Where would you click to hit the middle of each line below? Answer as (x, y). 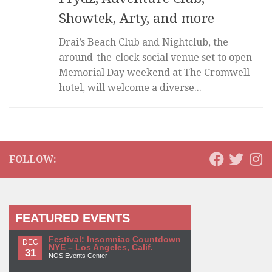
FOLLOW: (33, 160)
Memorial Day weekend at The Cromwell (154, 73)
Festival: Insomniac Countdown (115, 240)
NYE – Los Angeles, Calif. (101, 248)
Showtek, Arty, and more (137, 19)
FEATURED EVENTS (73, 218)
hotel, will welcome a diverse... (130, 88)
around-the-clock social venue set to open (155, 58)
